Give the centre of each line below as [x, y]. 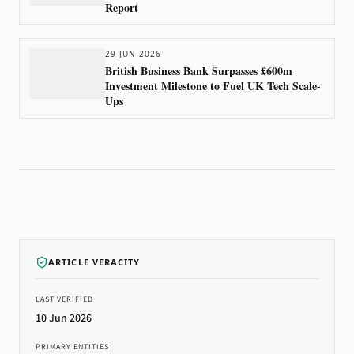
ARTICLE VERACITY [94, 262]
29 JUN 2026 [133, 54]
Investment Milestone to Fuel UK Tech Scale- [213, 86]
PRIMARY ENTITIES [72, 347]
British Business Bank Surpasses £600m [199, 71]
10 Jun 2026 [64, 318]
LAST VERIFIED [64, 299]
